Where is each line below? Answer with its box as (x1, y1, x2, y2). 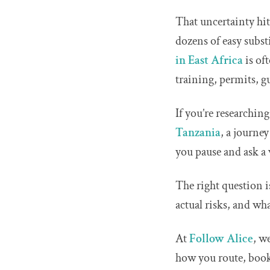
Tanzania (175, 125, 221, 140)
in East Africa (175, 52, 243, 68)
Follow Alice (189, 231, 254, 246)
